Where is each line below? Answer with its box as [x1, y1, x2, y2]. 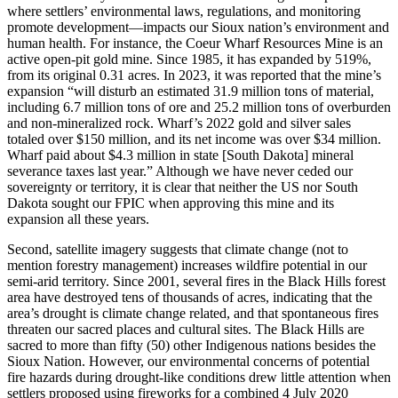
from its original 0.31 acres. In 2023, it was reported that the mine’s [7, 67, 381, 83]
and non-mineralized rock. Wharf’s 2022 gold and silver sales [7, 115, 351, 131]
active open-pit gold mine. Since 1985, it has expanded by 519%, [7, 51, 371, 67]
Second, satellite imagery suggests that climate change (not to [7, 241, 348, 257]
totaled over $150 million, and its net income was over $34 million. [7, 131, 381, 147]
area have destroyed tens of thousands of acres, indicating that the [7, 289, 372, 305]
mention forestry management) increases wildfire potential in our [7, 257, 367, 273]
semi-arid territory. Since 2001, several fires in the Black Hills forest [7, 273, 386, 289]
